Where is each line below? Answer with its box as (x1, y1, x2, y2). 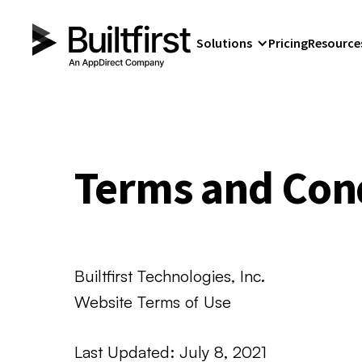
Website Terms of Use (74, 292, 231, 312)
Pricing (268, 35, 309, 51)
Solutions (196, 35, 253, 51)
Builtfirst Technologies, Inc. (74, 266, 265, 286)
